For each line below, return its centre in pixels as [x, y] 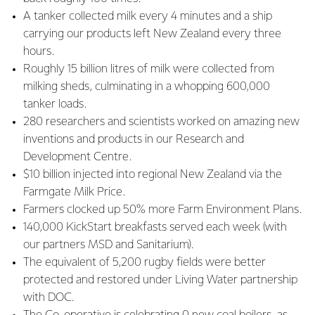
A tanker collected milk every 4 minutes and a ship [148, 17]
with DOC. [49, 298]
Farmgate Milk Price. [74, 192]
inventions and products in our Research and [134, 140]
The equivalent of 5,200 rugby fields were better [144, 263]
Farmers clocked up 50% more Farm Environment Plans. [162, 210]
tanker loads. [55, 104]
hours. [39, 52]
